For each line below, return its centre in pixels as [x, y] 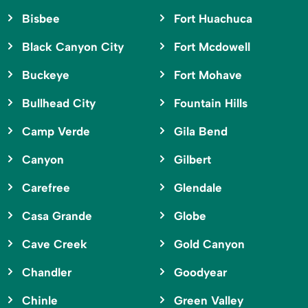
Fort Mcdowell [212, 46]
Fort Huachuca [213, 18]
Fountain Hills [210, 103]
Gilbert [192, 159]
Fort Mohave [208, 75]
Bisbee [41, 18]
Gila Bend [200, 131]
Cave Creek [55, 244]
